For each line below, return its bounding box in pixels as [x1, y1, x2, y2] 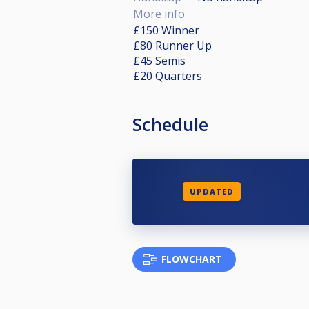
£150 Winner [133, 22, 199, 38]
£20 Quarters [133, 68, 202, 83]
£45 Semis [133, 52, 186, 68]
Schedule [132, 111, 208, 137]
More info [133, 6, 185, 21]
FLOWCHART [161, 252, 222, 266]
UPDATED [189, 186, 234, 197]
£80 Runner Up [133, 37, 212, 53]
